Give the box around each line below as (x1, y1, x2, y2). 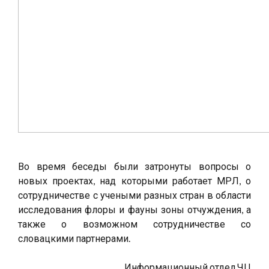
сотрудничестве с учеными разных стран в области (18, 189, 251, 201)
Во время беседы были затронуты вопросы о (18, 160, 251, 172)
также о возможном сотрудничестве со (18, 218, 251, 229)
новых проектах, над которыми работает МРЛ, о (18, 175, 251, 186)
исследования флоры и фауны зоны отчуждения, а (18, 204, 251, 215)
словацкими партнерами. (18, 232, 130, 244)
